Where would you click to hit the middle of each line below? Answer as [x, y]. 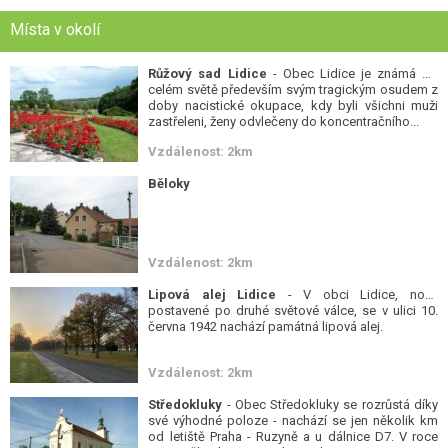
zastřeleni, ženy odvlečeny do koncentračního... [284, 121]
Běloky [169, 184]
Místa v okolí [55, 29]
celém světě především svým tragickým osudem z [293, 89]
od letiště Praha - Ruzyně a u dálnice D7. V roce [293, 436]
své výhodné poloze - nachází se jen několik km [293, 420]
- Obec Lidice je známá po [352, 73]
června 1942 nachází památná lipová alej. [266, 326]
